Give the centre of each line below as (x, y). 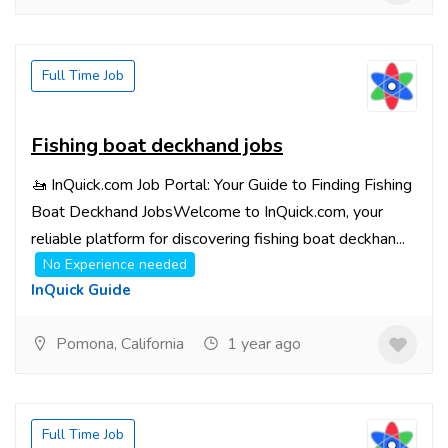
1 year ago (262, 344)
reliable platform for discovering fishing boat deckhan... (218, 239)
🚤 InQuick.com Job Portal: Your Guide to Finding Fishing (221, 185)
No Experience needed (115, 264)
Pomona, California (118, 344)
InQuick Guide (81, 290)
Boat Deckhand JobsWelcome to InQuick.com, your (207, 212)
